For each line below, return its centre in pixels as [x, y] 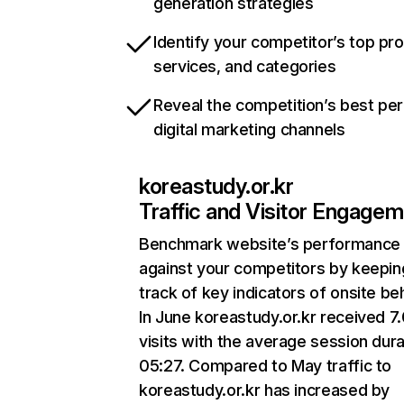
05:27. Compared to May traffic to [266, 366]
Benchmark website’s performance [270, 244]
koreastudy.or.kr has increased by [265, 390]
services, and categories [245, 66]
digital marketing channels [249, 129]
